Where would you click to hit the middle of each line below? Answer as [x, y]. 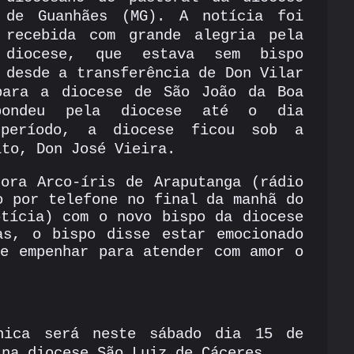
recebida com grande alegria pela [155, 36]
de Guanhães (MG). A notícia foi [155, 17]
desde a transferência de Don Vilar [155, 73]
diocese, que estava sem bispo [155, 55]
